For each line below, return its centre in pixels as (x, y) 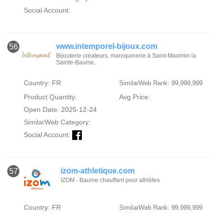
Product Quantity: (50, 97)
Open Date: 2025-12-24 (60, 109)
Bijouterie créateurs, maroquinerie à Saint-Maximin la (126, 56)
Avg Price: (134, 97)
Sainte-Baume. (76, 62)
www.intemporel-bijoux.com (107, 46)
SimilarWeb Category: (57, 122)
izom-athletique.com (98, 171)
